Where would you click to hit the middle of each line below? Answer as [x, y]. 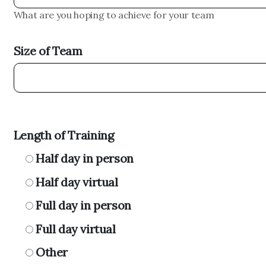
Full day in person [83, 205]
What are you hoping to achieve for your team [114, 15]
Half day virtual [77, 182]
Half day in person [85, 159]
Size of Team [48, 51]
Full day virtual [76, 229]
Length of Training [64, 135]
